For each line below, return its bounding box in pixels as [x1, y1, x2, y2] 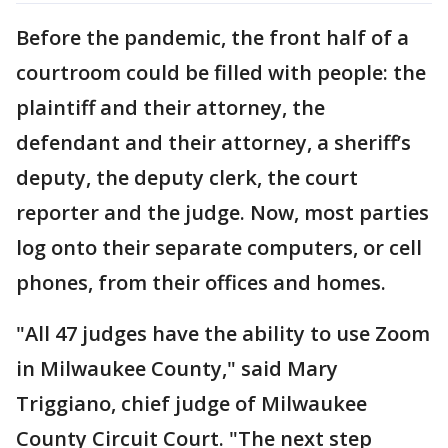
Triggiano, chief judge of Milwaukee [16, 389, 367, 417]
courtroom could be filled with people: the [16, 58, 426, 86]
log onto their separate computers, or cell [16, 233, 422, 261]
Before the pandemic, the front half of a [16, 23, 409, 51]
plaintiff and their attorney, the [16, 93, 325, 121]
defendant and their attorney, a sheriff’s [16, 128, 411, 156]
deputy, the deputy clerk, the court [16, 163, 358, 191]
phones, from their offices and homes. [16, 268, 386, 296]
